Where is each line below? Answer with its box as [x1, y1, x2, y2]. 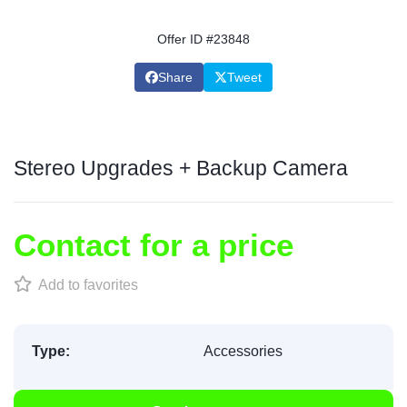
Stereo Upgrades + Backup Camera [14, 156, 348, 180]
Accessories [203, 343, 283, 359]
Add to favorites [35, 277, 138, 293]
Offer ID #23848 [157, 32, 250, 46]
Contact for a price [14, 227, 293, 263]
